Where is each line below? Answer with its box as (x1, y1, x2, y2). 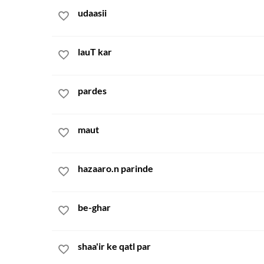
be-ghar (78, 202, 111, 213)
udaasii (78, 7, 107, 18)
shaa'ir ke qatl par (78, 240, 151, 252)
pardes (78, 85, 107, 96)
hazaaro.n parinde (78, 163, 153, 174)
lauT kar (78, 46, 112, 57)
